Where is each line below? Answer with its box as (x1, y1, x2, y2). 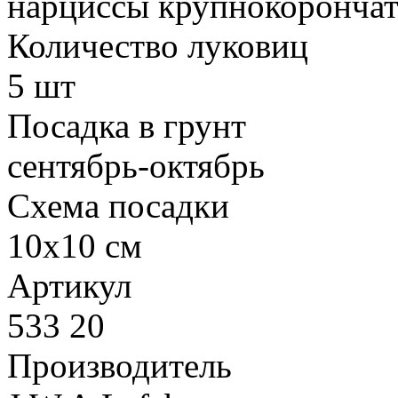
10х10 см (7, 226, 142, 265)
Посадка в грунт (7, 106, 246, 145)
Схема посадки (7, 186, 229, 225)
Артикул (7, 266, 131, 305)
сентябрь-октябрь (7, 146, 265, 185)
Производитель (7, 346, 232, 385)
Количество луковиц (7, 26, 308, 65)
